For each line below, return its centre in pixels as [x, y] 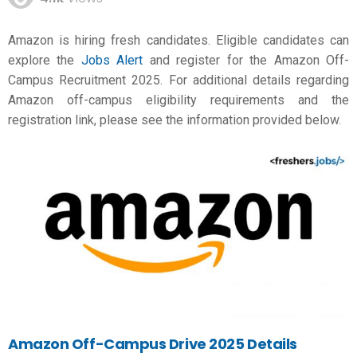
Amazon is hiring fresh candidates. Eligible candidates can [178, 40]
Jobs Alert [112, 60]
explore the [45, 60]
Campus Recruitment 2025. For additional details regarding [178, 80]
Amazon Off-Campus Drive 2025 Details [153, 343]
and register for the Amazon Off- [246, 60]
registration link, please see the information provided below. [175, 120]
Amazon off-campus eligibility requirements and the [178, 100]
